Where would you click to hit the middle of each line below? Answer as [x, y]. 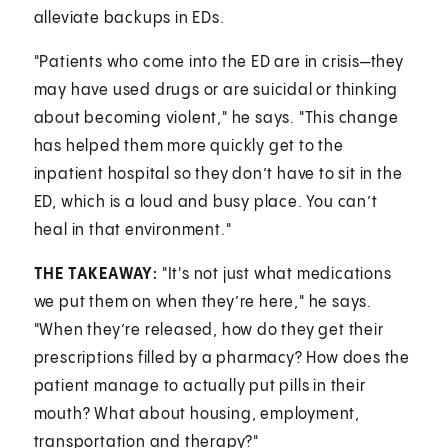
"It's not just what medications [275, 274]
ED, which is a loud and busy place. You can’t [205, 202]
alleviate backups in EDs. [131, 18]
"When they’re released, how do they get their [208, 330]
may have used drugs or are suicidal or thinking [216, 90]
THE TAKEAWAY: [96, 274]
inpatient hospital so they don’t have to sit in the [218, 174]
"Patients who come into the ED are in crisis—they [218, 62]
